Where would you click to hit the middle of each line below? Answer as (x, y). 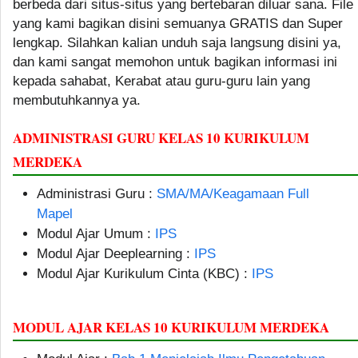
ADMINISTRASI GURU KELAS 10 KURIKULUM (161, 137)
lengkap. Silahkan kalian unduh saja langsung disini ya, (177, 42)
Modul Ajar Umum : (96, 233)
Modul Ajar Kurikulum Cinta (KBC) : (144, 273)
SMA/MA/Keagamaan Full (233, 193)
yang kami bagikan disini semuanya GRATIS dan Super (178, 23)
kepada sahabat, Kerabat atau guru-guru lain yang (161, 81)
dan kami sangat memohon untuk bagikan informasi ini (175, 62)
